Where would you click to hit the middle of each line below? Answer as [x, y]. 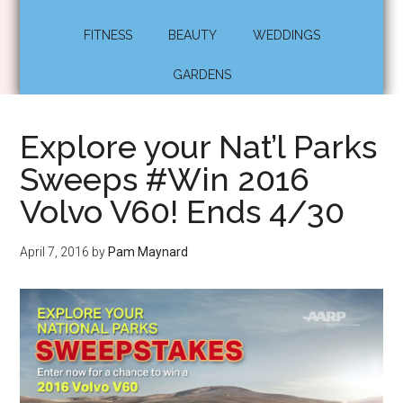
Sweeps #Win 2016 [165, 179]
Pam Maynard [148, 252]
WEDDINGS [286, 35]
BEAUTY [192, 35]
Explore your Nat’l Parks [199, 147]
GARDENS [201, 75]
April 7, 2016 [55, 252]
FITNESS [107, 35]
